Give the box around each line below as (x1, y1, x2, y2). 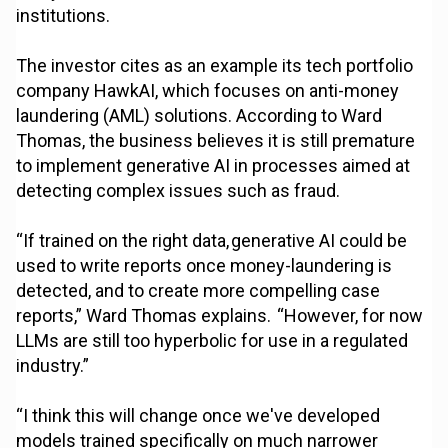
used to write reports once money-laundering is (16, 255, 393, 277)
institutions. (16, 5, 111, 27)
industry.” (16, 355, 90, 377)
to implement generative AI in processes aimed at (16, 155, 411, 177)
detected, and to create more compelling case (16, 280, 381, 302)
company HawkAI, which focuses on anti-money (16, 80, 400, 102)
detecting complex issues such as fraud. (16, 180, 341, 202)
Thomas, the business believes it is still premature (16, 130, 416, 152)
